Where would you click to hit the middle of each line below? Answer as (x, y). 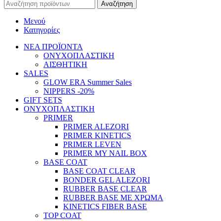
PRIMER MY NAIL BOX (105, 153)
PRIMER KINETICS (97, 136)
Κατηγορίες (42, 30)
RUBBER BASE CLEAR (105, 189)
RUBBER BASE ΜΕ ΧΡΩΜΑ (113, 198)
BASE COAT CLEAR (99, 171)
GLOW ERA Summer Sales (88, 82)
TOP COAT (62, 216)
